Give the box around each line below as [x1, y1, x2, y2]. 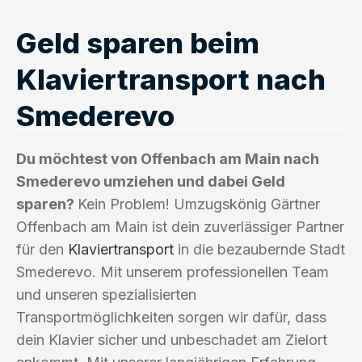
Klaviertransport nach [16, 61, 326, 96]
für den [16, 240, 68, 258]
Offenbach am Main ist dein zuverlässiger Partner [16, 217, 344, 235]
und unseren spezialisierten [16, 285, 196, 303]
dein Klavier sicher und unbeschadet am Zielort [16, 330, 327, 348]
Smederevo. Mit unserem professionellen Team [16, 263, 329, 280]
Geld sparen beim [16, 25, 259, 60]
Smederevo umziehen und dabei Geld [16, 172, 285, 190]
